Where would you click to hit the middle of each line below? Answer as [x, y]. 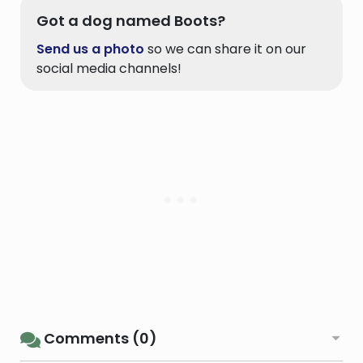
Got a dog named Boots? [131, 21]
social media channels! [109, 69]
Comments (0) [99, 339]
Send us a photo [90, 49]
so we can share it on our [225, 49]
